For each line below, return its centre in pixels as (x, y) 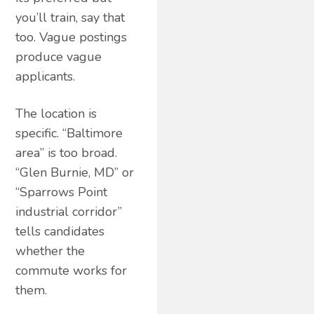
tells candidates (60, 231)
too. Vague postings (71, 37)
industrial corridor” (69, 211)
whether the (50, 251)
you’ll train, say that (70, 17)
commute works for (71, 270)
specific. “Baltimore (69, 133)
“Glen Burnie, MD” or (75, 172)
